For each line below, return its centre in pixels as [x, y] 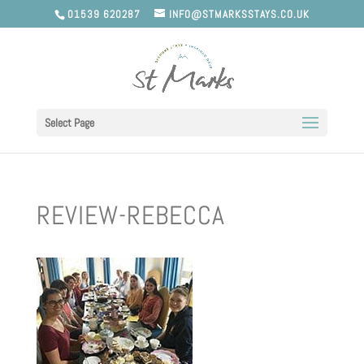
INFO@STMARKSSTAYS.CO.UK [239, 14]
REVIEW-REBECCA [130, 215]
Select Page [69, 122]
